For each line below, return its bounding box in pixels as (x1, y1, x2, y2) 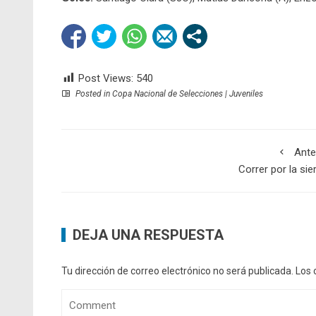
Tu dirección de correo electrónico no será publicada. (61, 265, 293, 276)
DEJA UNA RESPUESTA (73, 226, 224, 243)
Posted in (73, 89, 112, 99)
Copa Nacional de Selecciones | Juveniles (112, 89, 263, 99)
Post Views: (78, 72, 133, 85)
